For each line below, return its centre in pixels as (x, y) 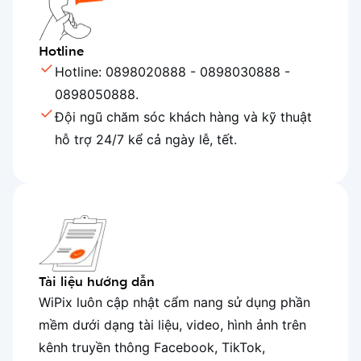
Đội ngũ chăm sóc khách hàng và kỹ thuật (183, 117)
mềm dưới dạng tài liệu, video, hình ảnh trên (172, 325)
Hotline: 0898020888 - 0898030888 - (172, 72)
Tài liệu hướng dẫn (97, 281)
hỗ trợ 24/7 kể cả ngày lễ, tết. (146, 139)
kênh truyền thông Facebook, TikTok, (152, 347)
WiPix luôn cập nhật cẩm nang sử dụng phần (174, 302)
